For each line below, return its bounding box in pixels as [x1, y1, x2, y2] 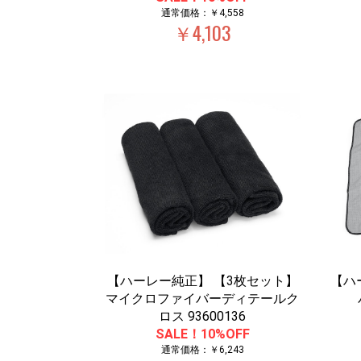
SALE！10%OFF [155, 326, 250, 342]
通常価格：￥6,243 [160, 344, 244, 355]
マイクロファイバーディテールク [106, 291, 300, 306]
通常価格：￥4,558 [160, 7, 244, 19]
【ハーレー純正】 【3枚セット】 [106, 273, 298, 288]
